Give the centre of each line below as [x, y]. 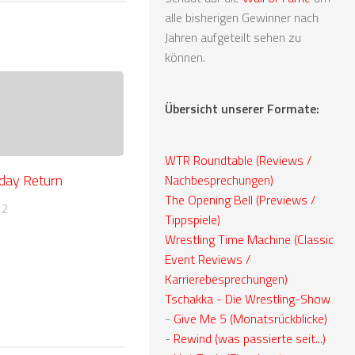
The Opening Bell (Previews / [240, 199]
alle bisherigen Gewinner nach [242, 17]
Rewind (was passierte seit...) [250, 338]
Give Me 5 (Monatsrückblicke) [250, 318]
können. [185, 57]
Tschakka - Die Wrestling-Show [248, 298]
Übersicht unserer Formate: [242, 108]
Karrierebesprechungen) [226, 279]
